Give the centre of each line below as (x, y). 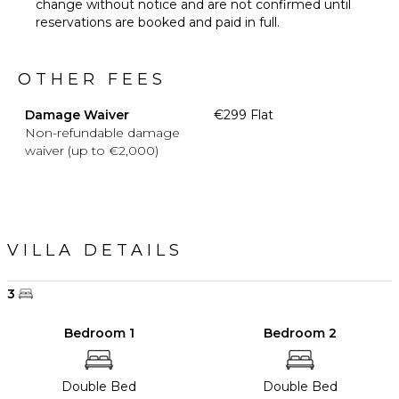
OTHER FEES (92, 80)
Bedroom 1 (99, 334)
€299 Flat (244, 115)
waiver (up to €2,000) (92, 151)
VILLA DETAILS (95, 251)
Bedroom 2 (300, 334)
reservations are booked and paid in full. (158, 23)
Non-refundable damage (102, 133)
